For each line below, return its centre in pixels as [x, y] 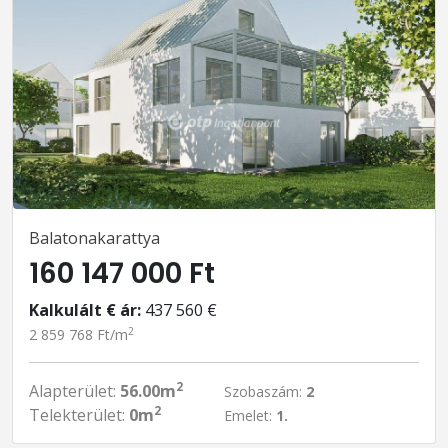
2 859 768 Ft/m [78, 334]
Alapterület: [74, 391]
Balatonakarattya [94, 238]
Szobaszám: [265, 391]
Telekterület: [79, 415]
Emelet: [250, 415]
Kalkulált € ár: [85, 310]
